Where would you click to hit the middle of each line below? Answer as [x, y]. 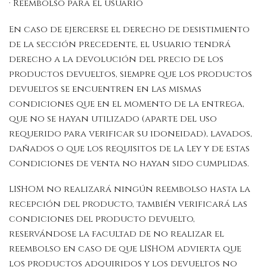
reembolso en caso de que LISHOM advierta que [125, 249]
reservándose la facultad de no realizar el [117, 234]
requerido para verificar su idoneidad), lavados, [131, 133]
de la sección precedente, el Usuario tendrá [120, 44]
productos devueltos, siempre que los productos [131, 74]
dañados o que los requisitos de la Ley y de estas [129, 148]
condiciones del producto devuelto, [102, 219]
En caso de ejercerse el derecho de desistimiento [129, 29]
